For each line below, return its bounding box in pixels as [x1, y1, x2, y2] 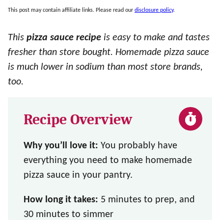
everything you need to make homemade [24, 156, 192, 165]
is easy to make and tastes [101, 33, 210, 43]
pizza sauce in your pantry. [24, 170, 133, 180]
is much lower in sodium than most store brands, [8, 62, 203, 72]
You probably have [98, 141, 177, 151]
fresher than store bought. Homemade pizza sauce [8, 48, 209, 57]
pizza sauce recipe [27, 33, 101, 43]
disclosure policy [135, 7, 173, 13]
